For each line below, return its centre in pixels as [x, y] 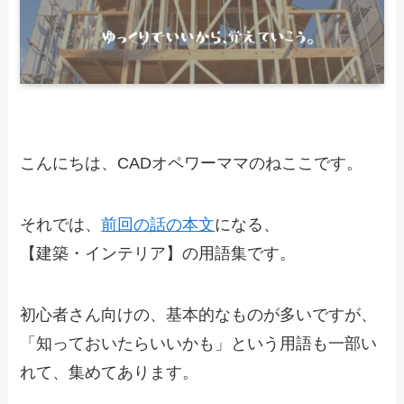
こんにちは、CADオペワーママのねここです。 [192, 164]
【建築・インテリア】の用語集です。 [158, 253]
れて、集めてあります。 [110, 372]
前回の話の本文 [158, 224]
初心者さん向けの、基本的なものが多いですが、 [199, 314]
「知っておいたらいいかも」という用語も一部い [199, 343]
